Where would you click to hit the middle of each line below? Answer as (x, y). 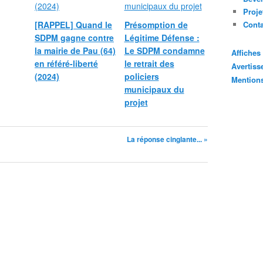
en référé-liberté (66, 63)
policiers (141, 76)
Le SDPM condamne (164, 50)
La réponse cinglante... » (167, 139)
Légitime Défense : (162, 38)
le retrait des (149, 63)
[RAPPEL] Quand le (73, 25)
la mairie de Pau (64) (75, 50)
